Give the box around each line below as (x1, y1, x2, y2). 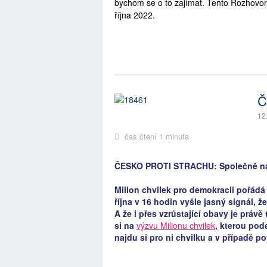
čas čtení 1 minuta (122, 130, 189, 142)
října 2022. (114, 9, 155, 21)
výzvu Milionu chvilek (136, 219, 215, 231)
